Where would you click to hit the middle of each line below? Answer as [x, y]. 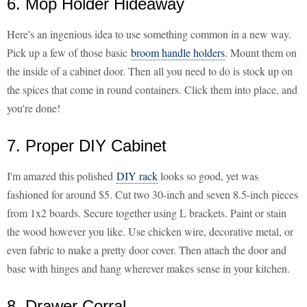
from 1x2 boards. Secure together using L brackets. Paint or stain [147, 213]
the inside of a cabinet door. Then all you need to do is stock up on [150, 71]
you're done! [34, 108]
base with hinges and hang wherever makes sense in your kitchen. [148, 269]
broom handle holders [178, 53]
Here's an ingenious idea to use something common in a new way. [149, 34]
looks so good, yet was [208, 176]
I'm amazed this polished [62, 176]
